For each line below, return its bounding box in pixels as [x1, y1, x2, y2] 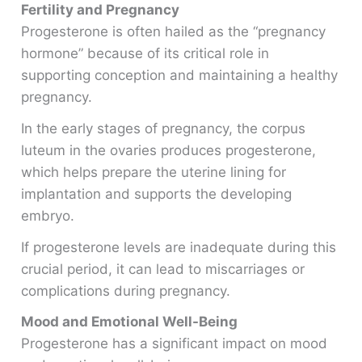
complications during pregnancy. [21, 282, 231, 299]
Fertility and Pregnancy [21, 2, 180, 19]
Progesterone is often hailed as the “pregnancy [21, 23, 326, 40]
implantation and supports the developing [21, 186, 293, 202]
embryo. [21, 208, 75, 224]
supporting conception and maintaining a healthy [21, 67, 339, 84]
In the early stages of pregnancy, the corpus [21, 120, 306, 137]
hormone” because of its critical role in [21, 45, 270, 62]
